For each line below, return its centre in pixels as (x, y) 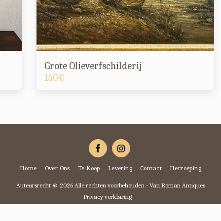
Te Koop (89, 168)
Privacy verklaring (108, 197)
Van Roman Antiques (177, 185)
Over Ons (57, 168)
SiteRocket (132, 208)
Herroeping (185, 168)
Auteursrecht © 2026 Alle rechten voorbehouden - (83, 185)
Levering (120, 168)
